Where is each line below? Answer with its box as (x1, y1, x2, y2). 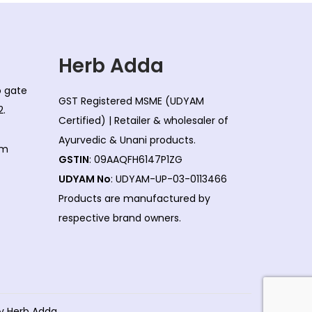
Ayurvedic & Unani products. (58, 132, 196, 147)
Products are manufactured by (58, 191, 210, 205)
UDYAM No (58, 171, 111, 186)
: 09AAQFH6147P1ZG (88, 152, 182, 166)
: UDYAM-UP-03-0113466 (110, 171, 227, 186)
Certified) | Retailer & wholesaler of (58, 113, 228, 127)
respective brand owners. (58, 210, 181, 225)
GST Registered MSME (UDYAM (58, 93, 204, 108)
